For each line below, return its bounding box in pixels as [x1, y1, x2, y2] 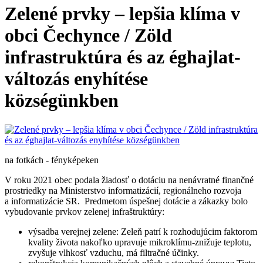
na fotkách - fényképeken [5, 154, 99, 165]
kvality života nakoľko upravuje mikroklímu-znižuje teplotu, [28, 237, 251, 247]
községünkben [5, 90, 119, 112]
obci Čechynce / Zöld [5, 25, 172, 46]
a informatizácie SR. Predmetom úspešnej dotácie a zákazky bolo [5, 195, 248, 206]
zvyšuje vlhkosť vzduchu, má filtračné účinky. [28, 247, 199, 258]
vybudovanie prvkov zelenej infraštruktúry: [5, 206, 164, 217]
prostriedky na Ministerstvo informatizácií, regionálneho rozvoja [5, 185, 241, 195]
